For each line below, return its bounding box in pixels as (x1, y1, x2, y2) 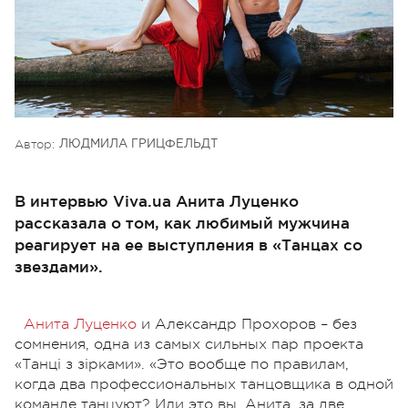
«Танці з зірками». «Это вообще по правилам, (15, 355, 349, 372)
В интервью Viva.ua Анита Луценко (15, 191, 299, 209)
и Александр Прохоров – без (137, 315, 357, 332)
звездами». (15, 257, 103, 275)
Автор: (15, 137, 55, 151)
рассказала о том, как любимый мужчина (15, 213, 350, 231)
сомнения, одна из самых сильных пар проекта (15, 335, 363, 352)
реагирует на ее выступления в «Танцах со (15, 235, 362, 253)
